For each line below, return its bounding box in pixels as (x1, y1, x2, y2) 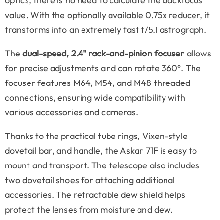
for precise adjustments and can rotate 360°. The (5, 62, 201, 74)
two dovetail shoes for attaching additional (5, 174, 175, 186)
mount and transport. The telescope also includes (5, 160, 199, 171)
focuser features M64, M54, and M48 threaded (5, 77, 191, 89)
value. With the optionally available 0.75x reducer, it (5, 9, 210, 21)
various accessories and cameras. (5, 107, 138, 118)
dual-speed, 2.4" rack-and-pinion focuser (22, 48, 185, 59)
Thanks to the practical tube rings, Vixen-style (5, 130, 188, 142)
